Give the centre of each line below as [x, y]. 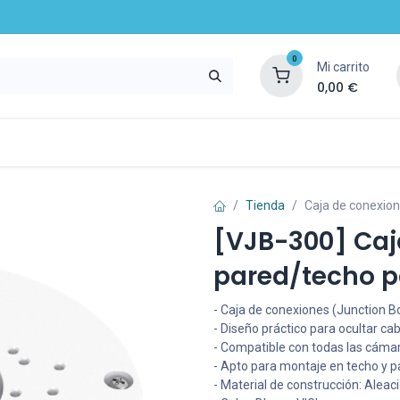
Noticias [129, 142]
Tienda [265, 205]
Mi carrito [343, 67]
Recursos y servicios [282, 142]
